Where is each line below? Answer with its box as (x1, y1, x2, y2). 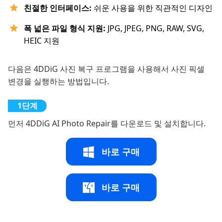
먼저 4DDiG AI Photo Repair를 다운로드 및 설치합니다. (8, 118, 206, 129)
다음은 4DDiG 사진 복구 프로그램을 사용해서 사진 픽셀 (8, 63, 205, 75)
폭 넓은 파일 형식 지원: (24, 23, 106, 34)
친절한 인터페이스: (24, 2, 92, 14)
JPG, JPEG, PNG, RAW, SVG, (106, 23, 204, 34)
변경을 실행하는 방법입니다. (8, 76, 109, 87)
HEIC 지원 (24, 35, 59, 47)
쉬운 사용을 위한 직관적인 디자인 (92, 2, 213, 14)
